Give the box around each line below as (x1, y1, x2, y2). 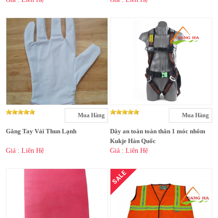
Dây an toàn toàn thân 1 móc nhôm (110, 127, 205, 135)
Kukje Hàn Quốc (110, 137, 156, 145)
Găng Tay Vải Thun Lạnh (6, 127, 76, 135)
